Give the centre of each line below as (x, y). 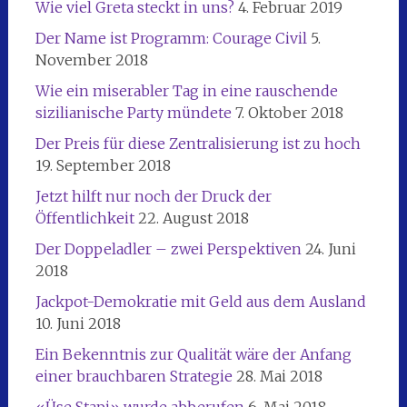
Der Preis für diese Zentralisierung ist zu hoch (198, 143)
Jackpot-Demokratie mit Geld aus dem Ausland (200, 301)
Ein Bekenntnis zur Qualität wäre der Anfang (193, 354)
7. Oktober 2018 (289, 112)
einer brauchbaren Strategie (134, 376)
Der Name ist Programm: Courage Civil (171, 38)
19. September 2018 (103, 165)
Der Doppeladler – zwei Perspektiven (168, 248)
